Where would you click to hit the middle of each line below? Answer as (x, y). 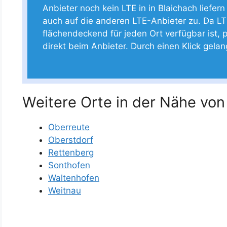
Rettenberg (71, 152)
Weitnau (65, 190)
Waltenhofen (74, 178)
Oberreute (69, 127)
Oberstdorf (71, 140)
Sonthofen (69, 165)
